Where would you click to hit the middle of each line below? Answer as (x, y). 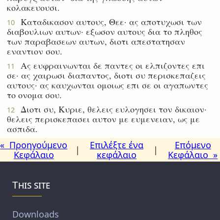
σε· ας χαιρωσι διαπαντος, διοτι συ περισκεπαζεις (106, 75)
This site (31, 184)
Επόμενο (193, 145)
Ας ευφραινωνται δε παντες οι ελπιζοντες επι (110, 65)
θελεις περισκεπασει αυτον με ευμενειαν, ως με (103, 119)
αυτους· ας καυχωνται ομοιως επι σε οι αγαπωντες (108, 85)
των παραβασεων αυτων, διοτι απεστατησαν (96, 41)
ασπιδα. (22, 128)
